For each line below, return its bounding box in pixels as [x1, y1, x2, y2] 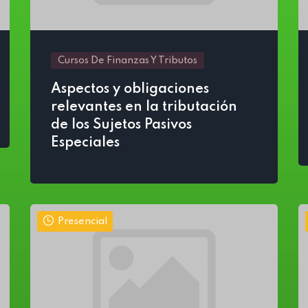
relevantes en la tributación [51, 100, 237, 114]
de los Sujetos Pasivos [51, 118, 192, 132]
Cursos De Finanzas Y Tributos [58, 56, 197, 65]
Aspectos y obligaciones [51, 82, 209, 96]
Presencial [58, 217, 107, 226]
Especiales [51, 136, 120, 150]
